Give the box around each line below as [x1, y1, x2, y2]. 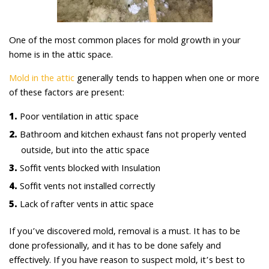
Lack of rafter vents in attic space [20, 198, 154, 214]
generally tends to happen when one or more [74, 71, 259, 88]
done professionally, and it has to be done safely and [9, 239, 221, 255]
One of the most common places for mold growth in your [9, 34, 241, 50]
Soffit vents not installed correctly [20, 180, 156, 196]
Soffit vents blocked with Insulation [20, 162, 160, 178]
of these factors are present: [9, 86, 124, 102]
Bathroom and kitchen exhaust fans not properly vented [20, 128, 246, 144]
